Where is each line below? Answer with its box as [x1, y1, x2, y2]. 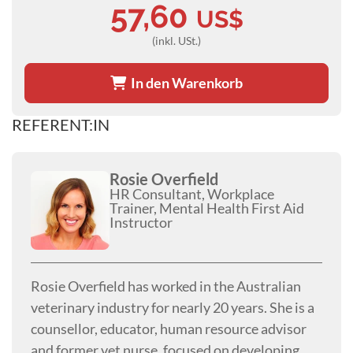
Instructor [110, 213, 173, 231]
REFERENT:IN [12, 114, 110, 134]
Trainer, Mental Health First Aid [110, 199, 304, 217]
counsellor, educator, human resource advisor [31, 319, 307, 337]
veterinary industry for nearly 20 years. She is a [31, 298, 314, 316]
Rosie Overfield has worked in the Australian [31, 277, 301, 295]
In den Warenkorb [126, 73, 243, 91]
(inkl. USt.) [152, 33, 201, 47]
